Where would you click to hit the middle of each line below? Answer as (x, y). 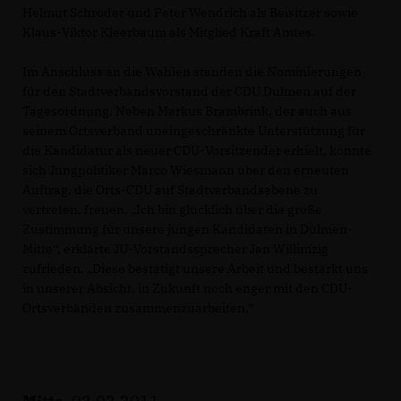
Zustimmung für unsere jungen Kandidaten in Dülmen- (188, 230)
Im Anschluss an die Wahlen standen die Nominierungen (192, 72)
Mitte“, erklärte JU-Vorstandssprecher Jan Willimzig (175, 249)
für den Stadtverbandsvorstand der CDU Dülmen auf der (189, 92)
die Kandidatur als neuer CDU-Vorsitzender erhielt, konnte (197, 151)
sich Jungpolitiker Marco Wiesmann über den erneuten (186, 171)
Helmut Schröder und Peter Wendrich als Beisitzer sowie (190, 13)
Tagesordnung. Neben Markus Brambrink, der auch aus (187, 111)
